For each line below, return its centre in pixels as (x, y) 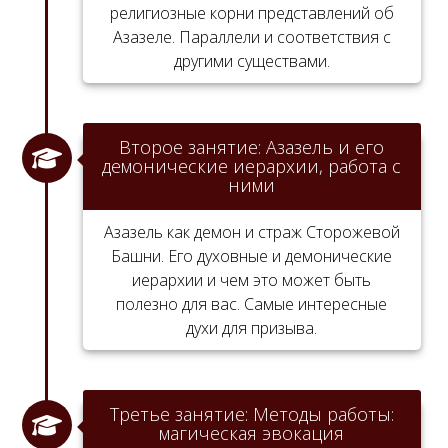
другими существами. (251, 60)
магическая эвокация (252, 432)
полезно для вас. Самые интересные (252, 303)
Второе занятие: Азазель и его (252, 146)
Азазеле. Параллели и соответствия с (251, 36)
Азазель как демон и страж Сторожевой (251, 231)
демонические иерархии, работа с (252, 165)
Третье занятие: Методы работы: (251, 413)
